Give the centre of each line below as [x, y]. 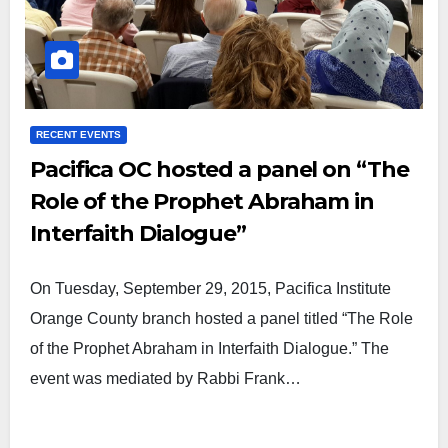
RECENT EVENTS [78, 134]
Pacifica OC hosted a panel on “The [219, 169]
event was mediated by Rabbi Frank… [165, 378]
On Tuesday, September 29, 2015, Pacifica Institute [210, 288]
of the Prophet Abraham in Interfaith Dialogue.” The [209, 348]
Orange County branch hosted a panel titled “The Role [221, 318]
